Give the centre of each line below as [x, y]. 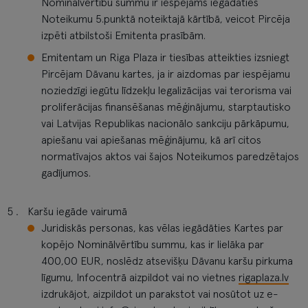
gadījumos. [66, 173]
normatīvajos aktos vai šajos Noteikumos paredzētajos [170, 157]
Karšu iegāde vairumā [77, 212]
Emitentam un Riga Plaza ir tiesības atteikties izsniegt [165, 58]
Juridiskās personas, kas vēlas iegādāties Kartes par [162, 228]
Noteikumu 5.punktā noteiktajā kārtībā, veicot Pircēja [166, 19]
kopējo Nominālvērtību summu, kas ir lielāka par [153, 245]
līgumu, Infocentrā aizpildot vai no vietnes [140, 278]
